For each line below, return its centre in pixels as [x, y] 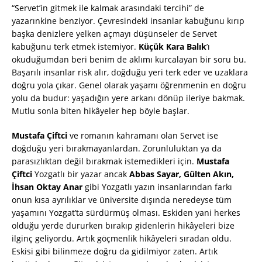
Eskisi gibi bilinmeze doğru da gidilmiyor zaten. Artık [115, 251]
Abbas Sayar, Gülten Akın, [182, 174]
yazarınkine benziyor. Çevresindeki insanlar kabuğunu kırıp [128, 21]
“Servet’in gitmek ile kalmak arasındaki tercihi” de [108, 8]
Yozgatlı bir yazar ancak [81, 174]
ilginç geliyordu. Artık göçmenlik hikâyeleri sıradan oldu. [122, 239]
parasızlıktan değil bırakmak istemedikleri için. [104, 161]
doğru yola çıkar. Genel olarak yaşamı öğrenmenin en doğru [129, 85]
